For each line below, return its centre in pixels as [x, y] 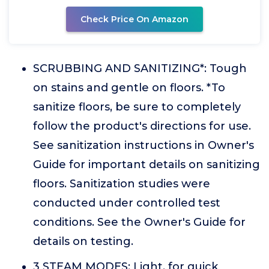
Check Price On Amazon [134, 19]
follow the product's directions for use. [142, 126]
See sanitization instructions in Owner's [144, 145]
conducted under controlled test [127, 203]
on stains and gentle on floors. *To [129, 88]
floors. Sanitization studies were [122, 184]
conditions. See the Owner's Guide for [139, 222]
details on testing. [83, 241]
